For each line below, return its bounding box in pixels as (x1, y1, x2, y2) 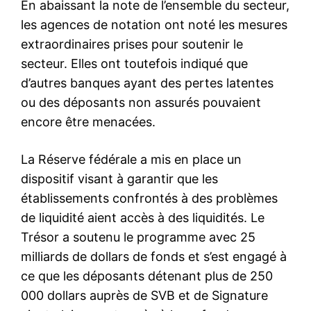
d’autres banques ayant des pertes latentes (21, 75, 274, 90)
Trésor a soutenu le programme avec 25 (21, 229, 255, 244)
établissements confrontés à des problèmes (21, 190, 278, 205)
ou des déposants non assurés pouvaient (21, 94, 261, 110)
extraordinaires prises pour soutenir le (21, 36, 243, 51)
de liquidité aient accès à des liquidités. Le (21, 210, 264, 225)
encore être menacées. (21, 114, 155, 129)
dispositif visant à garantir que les (21, 171, 218, 186)
